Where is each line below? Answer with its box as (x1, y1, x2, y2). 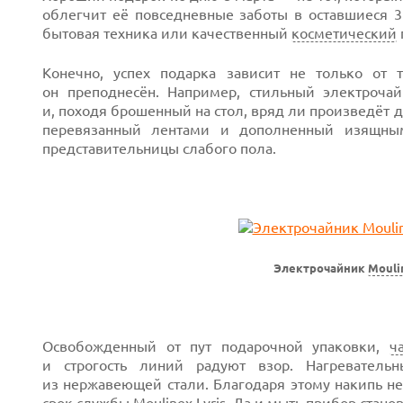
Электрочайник (273, 262, 368, 275)
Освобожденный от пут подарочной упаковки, (42, 338, 390, 354)
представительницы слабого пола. (42, 140, 276, 157)
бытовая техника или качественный (42, 25, 291, 41)
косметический (291, 25, 397, 41)
